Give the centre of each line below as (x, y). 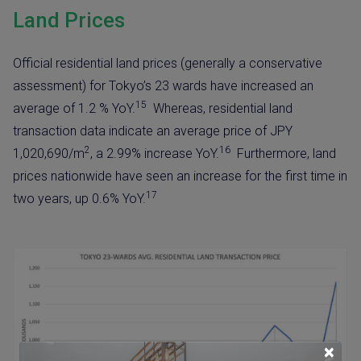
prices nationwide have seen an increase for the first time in (180, 176)
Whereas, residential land (220, 108)
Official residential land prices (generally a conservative (168, 63)
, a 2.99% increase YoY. (155, 153)
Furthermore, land (283, 153)
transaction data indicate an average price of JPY (153, 131)
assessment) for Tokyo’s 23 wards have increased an (163, 85)
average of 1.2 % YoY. (74, 108)
